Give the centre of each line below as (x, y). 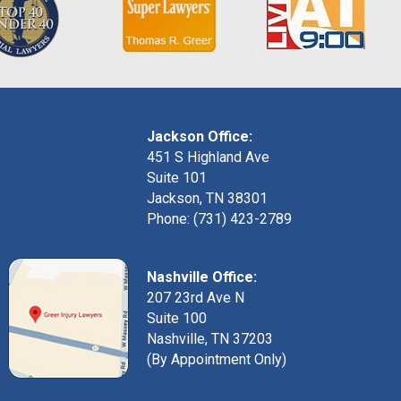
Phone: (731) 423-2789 (220, 218)
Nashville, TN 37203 (210, 339)
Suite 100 (177, 319)
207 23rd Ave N (196, 298)
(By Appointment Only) (217, 360)
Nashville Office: (202, 277)
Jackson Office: (200, 136)
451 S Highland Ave (209, 157)
